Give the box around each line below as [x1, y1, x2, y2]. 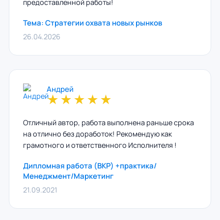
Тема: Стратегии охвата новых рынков [23, 18, 162, 28]
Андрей [46, 84, 74, 94]
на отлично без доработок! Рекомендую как [23, 129, 172, 138]
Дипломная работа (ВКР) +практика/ [23, 161, 157, 171]
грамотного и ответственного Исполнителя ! [23, 140, 177, 150]
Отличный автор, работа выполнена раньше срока [23, 118, 194, 127]
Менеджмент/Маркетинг [23, 171, 113, 181]
